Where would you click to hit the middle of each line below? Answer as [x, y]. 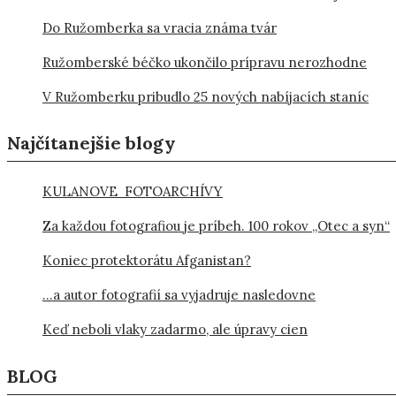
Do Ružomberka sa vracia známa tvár [160, 27]
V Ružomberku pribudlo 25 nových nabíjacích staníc [206, 96]
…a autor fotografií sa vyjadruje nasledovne [179, 295]
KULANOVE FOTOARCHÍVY [133, 192]
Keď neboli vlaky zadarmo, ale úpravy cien [175, 330]
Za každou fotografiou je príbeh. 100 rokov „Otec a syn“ [216, 226]
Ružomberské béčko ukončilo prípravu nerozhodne [205, 62]
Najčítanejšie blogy [91, 143]
